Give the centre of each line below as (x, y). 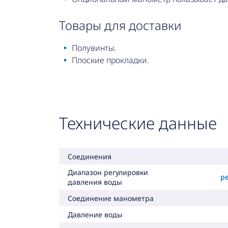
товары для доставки (123, 25)
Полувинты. (94, 48)
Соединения (89, 156)
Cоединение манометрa (110, 198)
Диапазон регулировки (108, 173)
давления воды (95, 182)
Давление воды (95, 214)
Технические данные (138, 123)
